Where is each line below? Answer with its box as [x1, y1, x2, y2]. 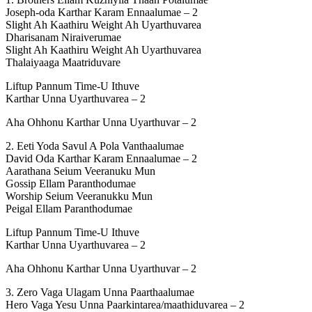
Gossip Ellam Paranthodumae [6, 177, 136, 189]
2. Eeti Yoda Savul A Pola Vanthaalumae [6, 139, 184, 152]
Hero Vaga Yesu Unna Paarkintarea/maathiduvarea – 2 [6, 298, 244, 311]
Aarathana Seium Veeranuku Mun [6, 164, 155, 177]
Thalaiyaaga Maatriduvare [6, 56, 120, 68]
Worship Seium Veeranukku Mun [6, 189, 153, 202]
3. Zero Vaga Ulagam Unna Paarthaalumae [6, 286, 194, 298]
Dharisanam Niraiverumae [6, 31, 121, 43]
